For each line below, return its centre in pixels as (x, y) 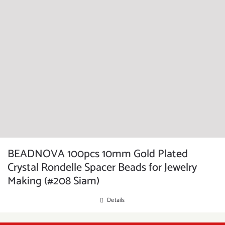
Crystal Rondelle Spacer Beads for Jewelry (102, 168)
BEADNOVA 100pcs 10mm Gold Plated (98, 154)
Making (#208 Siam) (53, 181)
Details (116, 200)
